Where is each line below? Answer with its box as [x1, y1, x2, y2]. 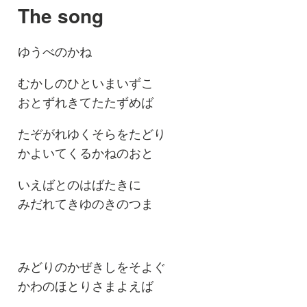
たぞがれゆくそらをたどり [17, 125, 166, 143]
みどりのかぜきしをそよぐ [17, 258, 166, 275]
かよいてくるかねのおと [17, 145, 153, 162]
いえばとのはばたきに [17, 176, 141, 193]
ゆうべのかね [17, 43, 92, 60]
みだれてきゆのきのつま [17, 195, 153, 212]
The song [17, 1, 103, 30]
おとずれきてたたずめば [17, 94, 153, 111]
